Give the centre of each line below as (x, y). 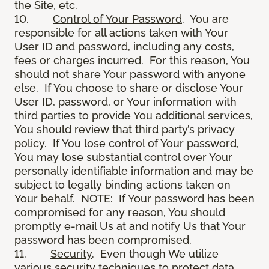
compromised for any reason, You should (120, 213)
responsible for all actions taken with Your (121, 33)
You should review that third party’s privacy (125, 130)
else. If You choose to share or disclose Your (129, 88)
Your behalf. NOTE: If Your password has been (134, 199)
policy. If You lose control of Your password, (127, 144)
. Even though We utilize (155, 254)
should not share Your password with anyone (130, 74)
